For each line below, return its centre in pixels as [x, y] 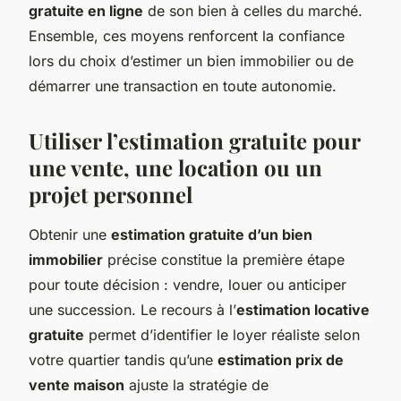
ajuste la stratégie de [196, 384]
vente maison [77, 384]
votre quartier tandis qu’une [123, 359]
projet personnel [111, 194]
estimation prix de [281, 359]
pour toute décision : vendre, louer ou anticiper [188, 284]
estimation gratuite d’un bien [212, 234]
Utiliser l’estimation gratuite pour [194, 140]
